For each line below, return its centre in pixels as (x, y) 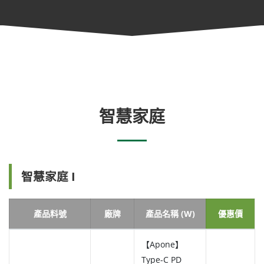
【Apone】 (162, 245)
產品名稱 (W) (170, 214)
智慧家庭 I (48, 177)
